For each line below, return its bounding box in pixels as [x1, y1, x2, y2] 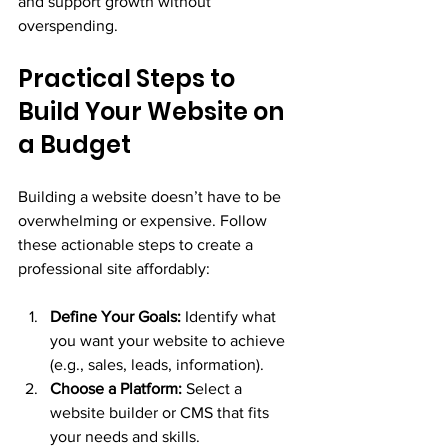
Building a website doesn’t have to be [18, 187, 285, 205]
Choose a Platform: [50, 379, 182, 397]
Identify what [181, 307, 280, 325]
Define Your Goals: [50, 307, 181, 325]
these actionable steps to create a [18, 235, 257, 253]
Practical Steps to [18, 61, 240, 95]
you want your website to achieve [50, 331, 289, 349]
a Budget [18, 127, 131, 161]
